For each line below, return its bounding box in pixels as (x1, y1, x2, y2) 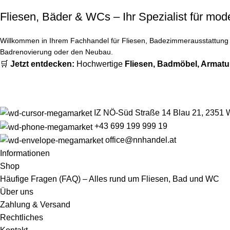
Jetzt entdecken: (10, 60, 74, 68)
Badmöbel (157, 60, 197, 68)
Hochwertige (74, 60, 125, 68)
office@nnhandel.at (105, 135, 176, 144)
